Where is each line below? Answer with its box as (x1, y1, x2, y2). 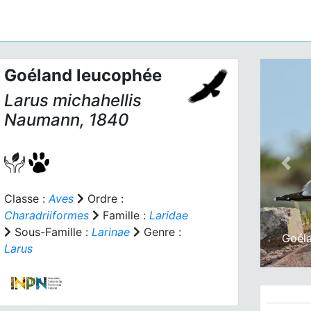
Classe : (3, 192, 49, 205)
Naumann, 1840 (3, 110, 129, 130)
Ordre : (83, 192, 124, 205)
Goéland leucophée (3, 65, 162, 85)
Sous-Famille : (10, 225, 92, 239)
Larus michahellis (3, 90, 142, 110)
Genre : (140, 225, 181, 239)
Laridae (149, 208, 188, 222)
